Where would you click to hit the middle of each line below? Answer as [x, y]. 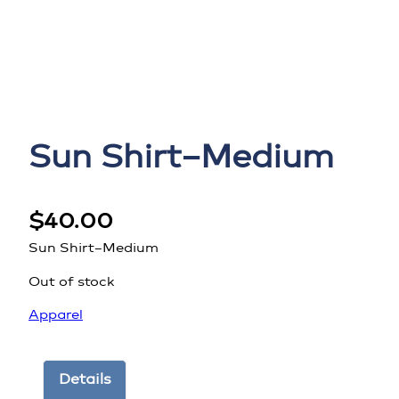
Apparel [56, 315]
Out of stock [72, 281]
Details [85, 379]
